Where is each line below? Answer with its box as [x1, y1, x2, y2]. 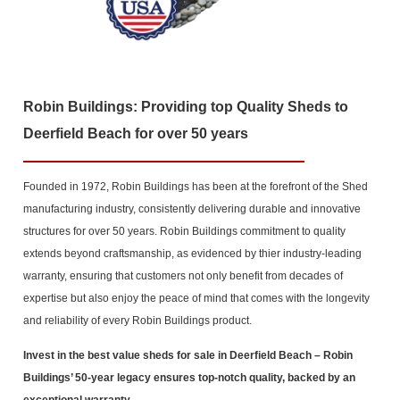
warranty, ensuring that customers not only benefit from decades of [23, 269, 343, 282]
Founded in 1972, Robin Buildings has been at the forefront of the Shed [23, 179, 368, 193]
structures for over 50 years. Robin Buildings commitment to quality [23, 224, 346, 237]
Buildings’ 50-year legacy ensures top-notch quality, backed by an [23, 371, 355, 385]
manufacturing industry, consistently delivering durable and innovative [23, 202, 361, 215]
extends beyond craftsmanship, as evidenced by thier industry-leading [23, 246, 362, 260]
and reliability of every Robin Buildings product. [23, 313, 252, 327]
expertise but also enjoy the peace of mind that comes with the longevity [23, 291, 370, 304]
